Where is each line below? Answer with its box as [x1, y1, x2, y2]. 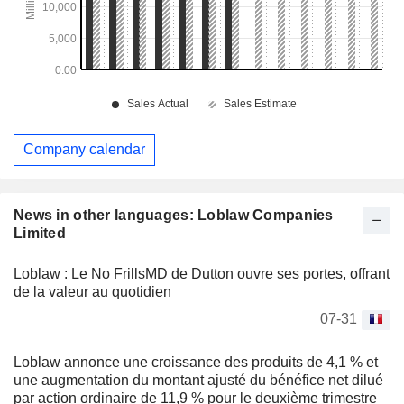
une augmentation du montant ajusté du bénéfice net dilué [14, 372, 383, 388]
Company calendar [23, 142, 145, 158]
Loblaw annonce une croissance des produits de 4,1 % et [14, 353, 378, 370]
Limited [14, 225, 66, 241]
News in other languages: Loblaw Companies [14, 207, 334, 223]
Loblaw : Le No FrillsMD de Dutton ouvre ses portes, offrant [14, 265, 390, 281]
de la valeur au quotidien [14, 283, 171, 299]
